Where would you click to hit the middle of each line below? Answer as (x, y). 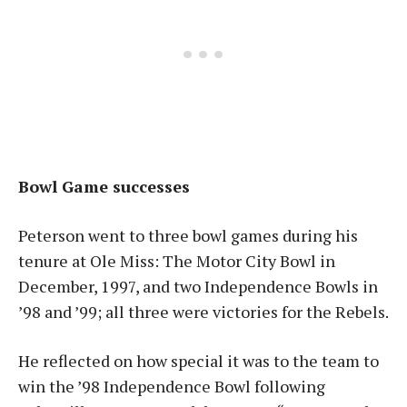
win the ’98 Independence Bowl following (172, 386)
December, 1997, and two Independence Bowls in (198, 286)
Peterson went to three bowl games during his (188, 235)
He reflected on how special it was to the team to (199, 361)
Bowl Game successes (104, 186)
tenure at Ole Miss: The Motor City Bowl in (177, 261)
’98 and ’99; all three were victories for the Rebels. (203, 312)
